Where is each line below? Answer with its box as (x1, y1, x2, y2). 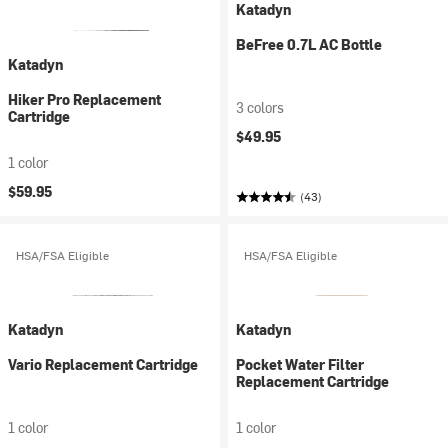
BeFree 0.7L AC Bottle (236, 35, 382, 54)
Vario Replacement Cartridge (8, 355, 198, 374)
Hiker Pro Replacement (8, 90, 161, 109)
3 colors (236, 98, 284, 117)
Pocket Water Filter (236, 355, 364, 374)
